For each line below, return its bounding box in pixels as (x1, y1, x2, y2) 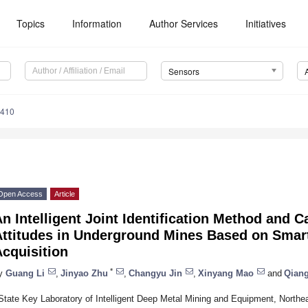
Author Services (149, 16, 219, 30)
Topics (16, 16, 45, 30)
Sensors (168, 65, 199, 78)
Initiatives (245, 16, 287, 30)
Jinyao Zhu (60, 267, 108, 278)
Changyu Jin (129, 267, 182, 278)
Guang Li (5, 267, 45, 278)
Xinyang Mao (198, 267, 254, 278)
